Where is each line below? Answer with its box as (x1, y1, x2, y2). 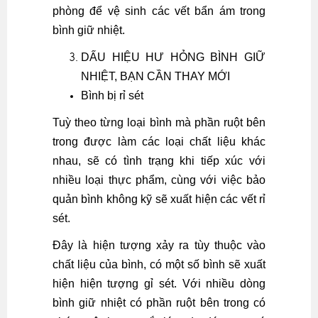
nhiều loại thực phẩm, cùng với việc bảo (53, 174, 265, 186)
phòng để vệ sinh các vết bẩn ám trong (53, 5, 265, 17)
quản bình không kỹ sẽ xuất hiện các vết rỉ (53, 193, 265, 205)
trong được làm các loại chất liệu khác (53, 136, 265, 148)
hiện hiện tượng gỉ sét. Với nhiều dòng (53, 278, 265, 290)
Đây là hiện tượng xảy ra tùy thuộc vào (53, 239, 265, 251)
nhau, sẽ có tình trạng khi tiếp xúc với (53, 155, 265, 167)
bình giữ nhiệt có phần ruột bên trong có (53, 297, 265, 309)
